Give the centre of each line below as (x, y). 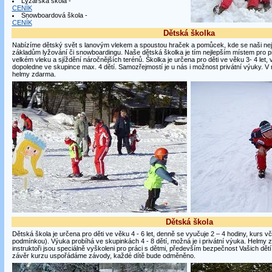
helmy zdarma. (34, 74)
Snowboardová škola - (54, 15)
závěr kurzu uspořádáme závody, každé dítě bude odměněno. (104, 256)
